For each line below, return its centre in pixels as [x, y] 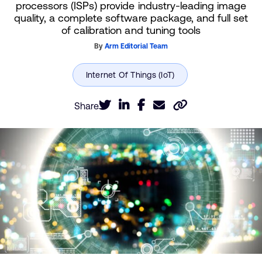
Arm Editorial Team [136, 46]
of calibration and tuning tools [131, 30]
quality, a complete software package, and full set [131, 18]
